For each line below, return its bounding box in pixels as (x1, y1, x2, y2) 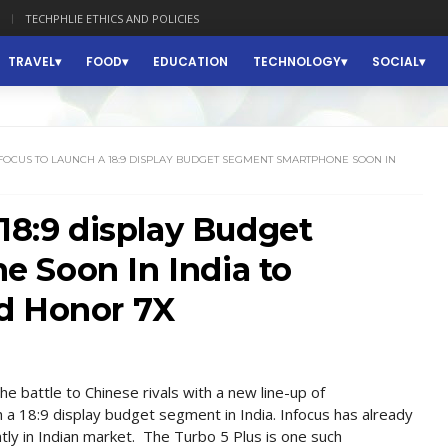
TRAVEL (8, 53, 55, 70)
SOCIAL (372, 53, 419, 70)
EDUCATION (153, 53, 228, 70)
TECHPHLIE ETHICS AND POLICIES (25, 11, 199, 26)
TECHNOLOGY (253, 53, 341, 70)
